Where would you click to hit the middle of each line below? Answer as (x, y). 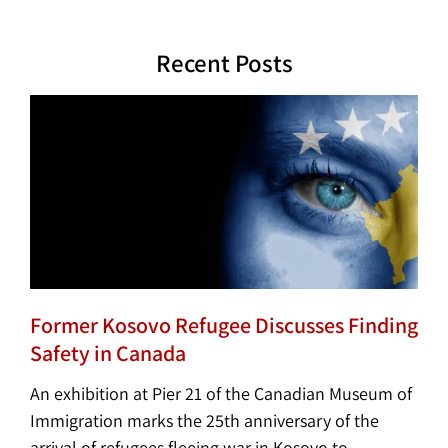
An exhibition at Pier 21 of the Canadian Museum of (221, 393)
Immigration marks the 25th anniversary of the (204, 420)
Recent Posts (224, 62)
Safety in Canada (108, 352)
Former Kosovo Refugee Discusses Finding (224, 324)
